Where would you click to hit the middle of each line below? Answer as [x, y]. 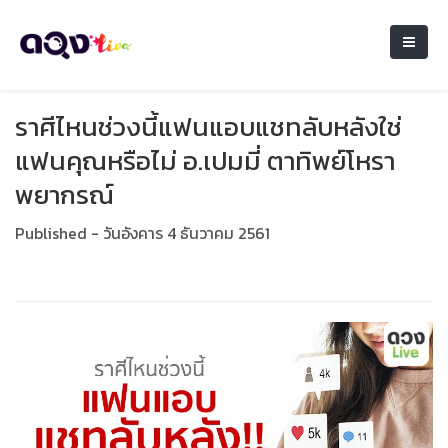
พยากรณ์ [64, 194]
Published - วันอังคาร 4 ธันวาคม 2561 [142, 233]
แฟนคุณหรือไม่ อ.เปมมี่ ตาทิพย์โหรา [205, 160]
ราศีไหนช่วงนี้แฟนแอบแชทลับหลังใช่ [208, 126]
